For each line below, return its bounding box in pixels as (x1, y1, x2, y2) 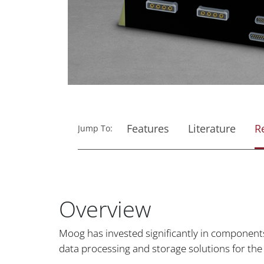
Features (127, 121, 169, 136)
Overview (59, 193, 151, 224)
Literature (188, 121, 236, 136)
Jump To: (78, 122, 113, 134)
